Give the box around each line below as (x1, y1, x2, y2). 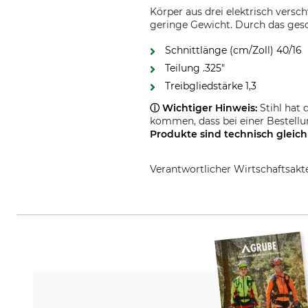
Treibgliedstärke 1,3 (165, 80, 257, 92)
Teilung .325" (165, 62, 225, 74)
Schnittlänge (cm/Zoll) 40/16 (165, 44, 302, 56)
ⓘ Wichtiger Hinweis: (150, 102, 258, 114)
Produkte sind (150, 128, 222, 140)
